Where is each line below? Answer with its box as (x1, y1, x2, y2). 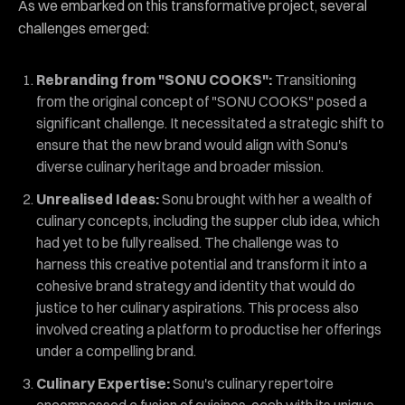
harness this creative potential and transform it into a (36, 254, 367, 273)
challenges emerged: (18, 18, 149, 37)
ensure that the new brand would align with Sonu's (36, 135, 348, 154)
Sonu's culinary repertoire (170, 373, 334, 392)
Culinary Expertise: (36, 373, 170, 392)
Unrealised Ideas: (36, 189, 159, 208)
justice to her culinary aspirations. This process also (36, 297, 359, 316)
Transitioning (272, 70, 356, 89)
